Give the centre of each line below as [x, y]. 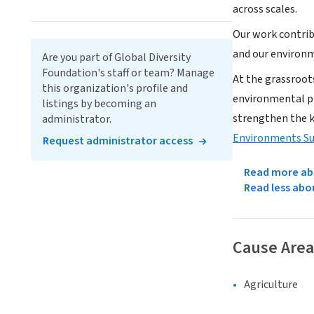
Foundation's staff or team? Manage [128, 73]
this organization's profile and [115, 88]
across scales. [265, 9]
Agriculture [271, 285]
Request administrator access [118, 141]
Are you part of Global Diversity [116, 57]
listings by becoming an [99, 104]
